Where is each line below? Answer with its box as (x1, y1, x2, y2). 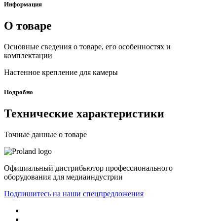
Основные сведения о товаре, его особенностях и (4, 42, 171, 51)
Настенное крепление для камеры (4, 68, 118, 77)
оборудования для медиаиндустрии (4, 172, 123, 181)
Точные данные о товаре (4, 130, 87, 139)
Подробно (4, 88, 33, 96)
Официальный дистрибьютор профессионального (4, 163, 173, 172)
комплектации (4, 51, 52, 60)
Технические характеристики (4, 107, 164, 120)
